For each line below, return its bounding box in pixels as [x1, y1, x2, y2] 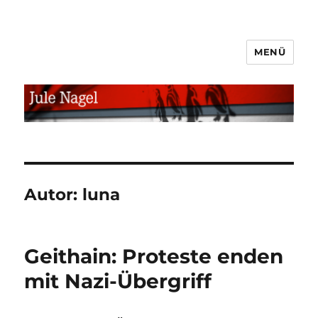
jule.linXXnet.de [24, 52, 160, 72]
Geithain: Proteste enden [24, 243, 284, 268]
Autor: [24, 184, 83, 204]
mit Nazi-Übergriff [24, 268, 212, 293]
